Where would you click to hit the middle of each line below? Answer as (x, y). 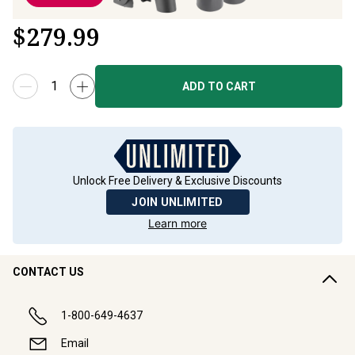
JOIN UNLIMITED (177, 202)
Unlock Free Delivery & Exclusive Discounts (177, 181)
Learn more (177, 223)
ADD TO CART (219, 86)
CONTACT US (48, 272)
